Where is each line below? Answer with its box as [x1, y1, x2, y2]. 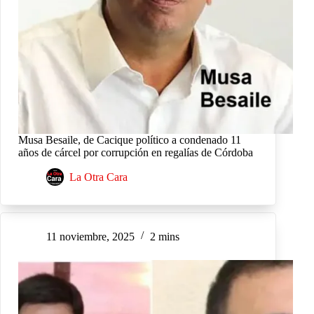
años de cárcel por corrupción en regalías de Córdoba [18, 146, 253, 159]
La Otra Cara [69, 171, 128, 184]
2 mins [150, 231, 179, 243]
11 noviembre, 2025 [46, 231, 135, 243]
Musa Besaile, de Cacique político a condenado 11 [18, 134, 241, 146]
